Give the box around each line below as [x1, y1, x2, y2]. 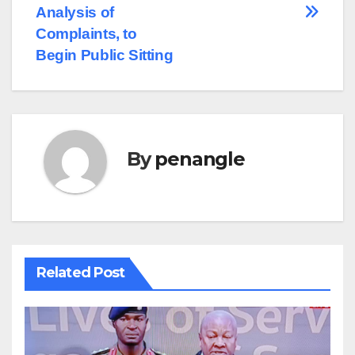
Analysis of [36, 4, 114, 21]
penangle [155, 147, 245, 170]
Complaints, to [36, 25, 137, 43]
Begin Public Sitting [36, 47, 174, 64]
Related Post [36, 264, 125, 282]
